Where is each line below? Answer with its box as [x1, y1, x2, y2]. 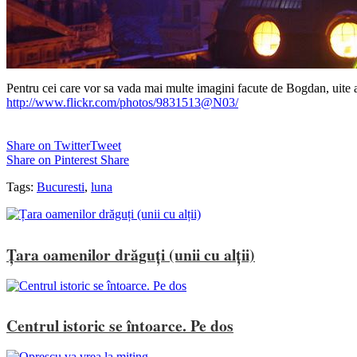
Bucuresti [37, 180, 84, 194]
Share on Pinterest [6, 153, 97, 167]
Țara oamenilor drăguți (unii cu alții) [6, 242, 255, 266]
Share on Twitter [6, 139, 90, 153]
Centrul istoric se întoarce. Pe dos [6, 313, 233, 337]
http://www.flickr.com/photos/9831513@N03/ [6, 96, 238, 110]
